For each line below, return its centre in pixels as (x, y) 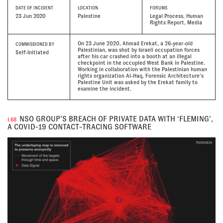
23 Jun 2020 (30, 16)
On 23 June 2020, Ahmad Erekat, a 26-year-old (135, 44)
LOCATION (88, 8)
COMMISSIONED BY (35, 45)
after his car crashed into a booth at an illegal (134, 56)
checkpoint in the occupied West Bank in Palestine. (141, 63)
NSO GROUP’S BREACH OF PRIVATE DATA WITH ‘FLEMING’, (116, 119)
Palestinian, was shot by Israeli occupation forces (138, 50)
